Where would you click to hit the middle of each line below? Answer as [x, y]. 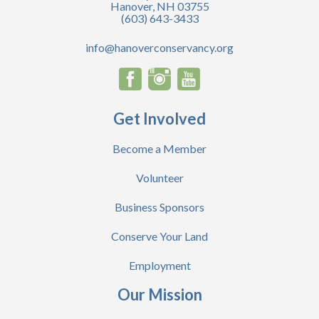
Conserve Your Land [159, 236]
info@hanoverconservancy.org [159, 48]
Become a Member [159, 149]
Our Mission [159, 295]
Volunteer [159, 178]
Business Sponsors [159, 207]
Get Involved [159, 119]
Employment [159, 266]
